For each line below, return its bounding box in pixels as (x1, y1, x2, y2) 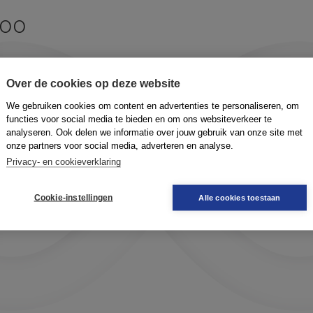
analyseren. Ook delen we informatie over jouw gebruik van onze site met (6, 126, 303, 137)
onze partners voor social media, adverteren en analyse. (6, 140, 233, 150)
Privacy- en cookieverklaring (6, 156, 121, 166)
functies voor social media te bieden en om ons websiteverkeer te (6, 113, 272, 124)
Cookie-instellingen (34, 192, 113, 203)
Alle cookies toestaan (198, 193, 281, 201)
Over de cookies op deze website (6, 77, 180, 89)
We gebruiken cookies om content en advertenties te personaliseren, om (6, 100, 299, 110)
